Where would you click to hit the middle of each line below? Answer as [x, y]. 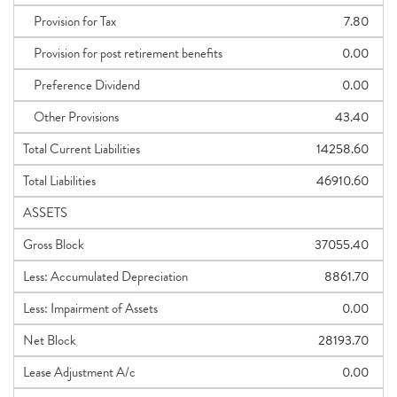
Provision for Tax [70, 21]
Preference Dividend [82, 85]
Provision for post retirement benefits [123, 53]
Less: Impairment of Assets [90, 308]
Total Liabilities [59, 181]
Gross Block [54, 245]
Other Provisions [71, 117]
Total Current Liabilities [82, 149]
